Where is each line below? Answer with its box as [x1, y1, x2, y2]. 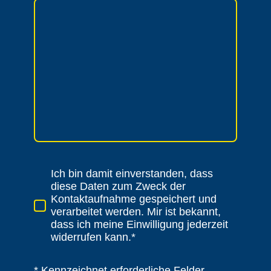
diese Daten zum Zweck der [51, 180, 186, 193]
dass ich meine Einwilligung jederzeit [51, 218, 228, 231]
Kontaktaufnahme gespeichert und [51, 193, 217, 206]
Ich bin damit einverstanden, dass [51, 168, 213, 180]
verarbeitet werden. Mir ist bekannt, [51, 206, 221, 218]
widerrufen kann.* [51, 231, 135, 244]
